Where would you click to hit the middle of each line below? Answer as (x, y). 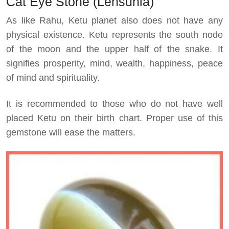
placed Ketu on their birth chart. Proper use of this (114, 118)
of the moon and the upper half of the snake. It (114, 49)
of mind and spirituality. (53, 78)
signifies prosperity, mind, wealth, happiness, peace (114, 64)
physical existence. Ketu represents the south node (114, 35)
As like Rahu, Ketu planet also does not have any (114, 21)
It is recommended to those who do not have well (114, 104)
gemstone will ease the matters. (71, 133)
